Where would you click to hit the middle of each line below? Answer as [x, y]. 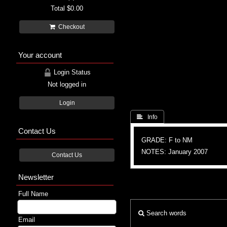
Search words [165, 213]
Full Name [33, 194]
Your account [40, 55]
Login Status [71, 72]
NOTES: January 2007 [175, 152]
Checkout [70, 27]
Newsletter [36, 177]
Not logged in [67, 84]
